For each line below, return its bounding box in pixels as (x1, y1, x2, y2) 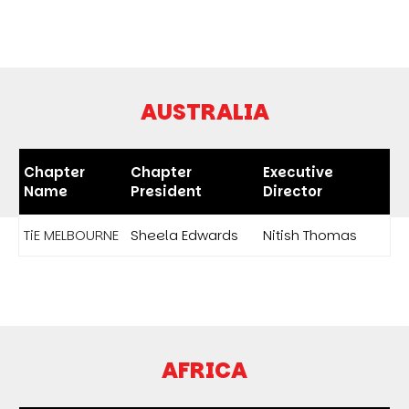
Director (263, 181, 322, 201)
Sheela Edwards (131, 225, 238, 245)
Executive (263, 162, 333, 182)
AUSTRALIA (140, 96, 269, 127)
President (131, 181, 202, 201)
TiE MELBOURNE (24, 225, 119, 245)
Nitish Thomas (263, 225, 357, 245)
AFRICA (162, 354, 247, 385)
